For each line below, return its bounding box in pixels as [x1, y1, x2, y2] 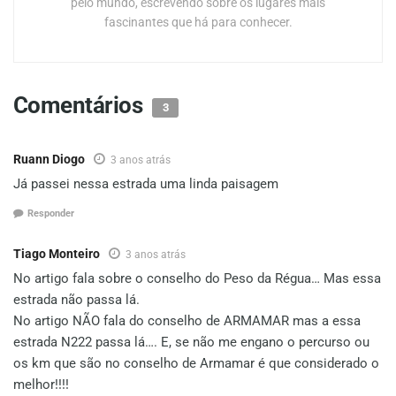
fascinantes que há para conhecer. [103, 15, 293, 30]
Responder [27, 207, 74, 219]
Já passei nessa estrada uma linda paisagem [13, 176, 278, 193]
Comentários [13, 92, 148, 119]
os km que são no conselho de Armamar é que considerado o [13, 354, 379, 371]
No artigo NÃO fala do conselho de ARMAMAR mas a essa [13, 312, 361, 329]
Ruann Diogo [13, 152, 85, 167]
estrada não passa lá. [13, 291, 140, 308]
